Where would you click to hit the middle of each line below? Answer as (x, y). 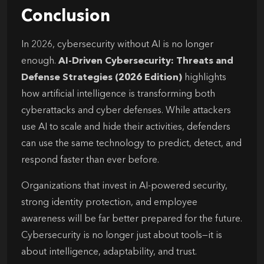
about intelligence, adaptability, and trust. (109, 252)
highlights (204, 77)
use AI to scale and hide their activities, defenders (126, 127)
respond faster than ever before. (90, 160)
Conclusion (66, 17)
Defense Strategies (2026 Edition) (102, 77)
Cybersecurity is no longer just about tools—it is (122, 235)
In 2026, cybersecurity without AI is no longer (117, 44)
